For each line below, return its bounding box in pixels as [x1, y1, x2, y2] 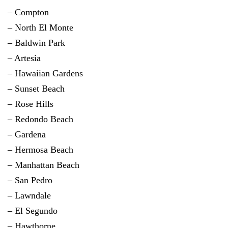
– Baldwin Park [8, 38, 65, 48]
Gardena [15, 129, 46, 139]
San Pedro [15, 175, 52, 185]
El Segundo [15, 206, 58, 216]
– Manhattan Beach [8, 160, 79, 170]
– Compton [8, 7, 49, 17]
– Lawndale [8, 190, 51, 201]
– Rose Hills [8, 99, 53, 109]
